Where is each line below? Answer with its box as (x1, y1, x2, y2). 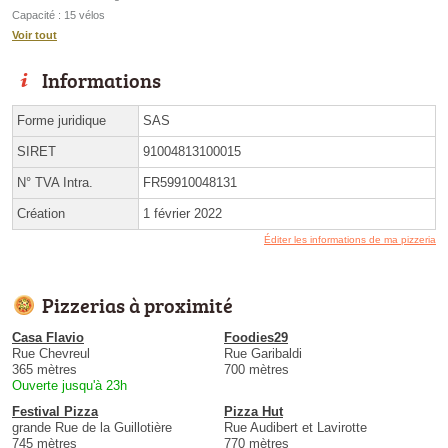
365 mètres (12, 362, 77, 378)
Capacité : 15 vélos (12, 9, 105, 22)
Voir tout (12, 29, 57, 42)
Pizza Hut (224, 404, 283, 420)
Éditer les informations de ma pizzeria (264, 234, 436, 246)
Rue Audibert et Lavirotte (224, 420, 367, 436)
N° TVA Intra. (17, 175, 93, 191)
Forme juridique (17, 113, 106, 129)
